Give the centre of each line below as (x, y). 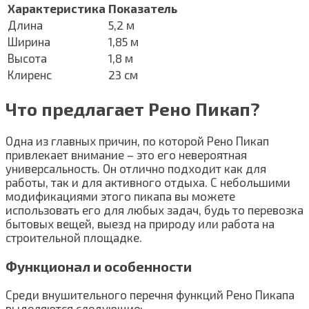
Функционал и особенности (99, 266)
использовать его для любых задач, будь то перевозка (154, 209)
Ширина (29, 42)
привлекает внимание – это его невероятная (126, 154)
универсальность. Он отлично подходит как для (136, 168)
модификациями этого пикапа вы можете (120, 196)
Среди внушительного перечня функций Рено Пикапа (150, 295)
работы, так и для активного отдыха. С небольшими (148, 182)
